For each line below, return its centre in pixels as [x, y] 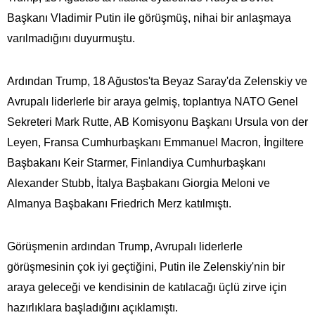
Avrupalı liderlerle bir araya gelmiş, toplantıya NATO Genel [153, 101]
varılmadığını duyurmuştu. [71, 38]
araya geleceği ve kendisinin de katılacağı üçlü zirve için [147, 287]
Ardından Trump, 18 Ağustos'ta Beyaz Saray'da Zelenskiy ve [157, 81]
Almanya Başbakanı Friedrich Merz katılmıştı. [119, 203]
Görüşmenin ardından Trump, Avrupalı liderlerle [125, 246]
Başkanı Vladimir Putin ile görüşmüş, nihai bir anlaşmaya [149, 18]
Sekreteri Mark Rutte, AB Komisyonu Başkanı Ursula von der [157, 122]
